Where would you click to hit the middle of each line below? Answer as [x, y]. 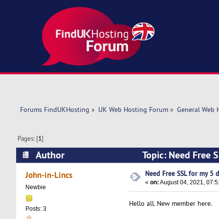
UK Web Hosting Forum [133, 110]
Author [50, 155]
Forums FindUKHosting [55, 110]
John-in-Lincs [49, 175]
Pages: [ [28, 139]
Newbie [35, 187]
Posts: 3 [36, 209]
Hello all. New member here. [170, 203]
